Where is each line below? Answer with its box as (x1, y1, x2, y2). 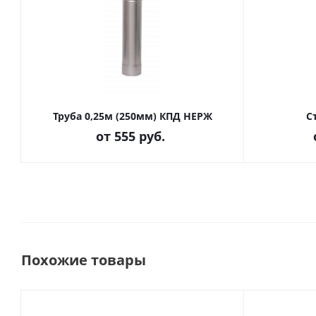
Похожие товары (21, 250, 146, 269)
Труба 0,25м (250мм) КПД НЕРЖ (53, 109, 212, 123)
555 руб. (114, 128, 165, 145)
